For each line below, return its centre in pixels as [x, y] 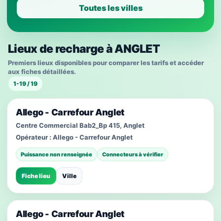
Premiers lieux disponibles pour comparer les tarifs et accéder [106, 63]
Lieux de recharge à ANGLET [84, 49]
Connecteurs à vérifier [133, 154]
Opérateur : [34, 137]
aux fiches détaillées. [42, 72]
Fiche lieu [36, 176]
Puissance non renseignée [56, 154]
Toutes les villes [110, 8]
